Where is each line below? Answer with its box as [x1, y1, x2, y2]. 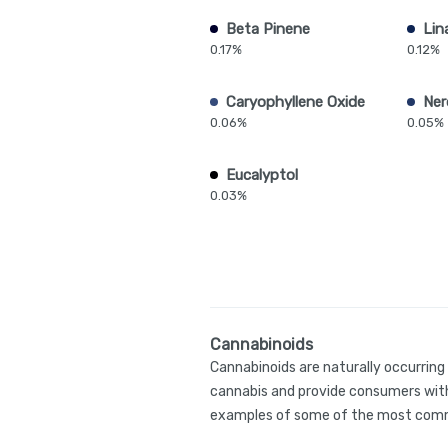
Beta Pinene [226, 20, 310, 38]
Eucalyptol [226, 166, 298, 184]
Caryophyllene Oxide [226, 93, 365, 111]
